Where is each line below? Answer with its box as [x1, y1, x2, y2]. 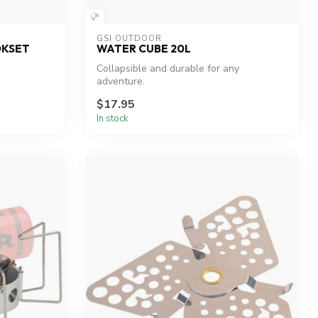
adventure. [97, 75, 145, 89]
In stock [97, 111, 128, 125]
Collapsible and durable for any [97, 62, 239, 76]
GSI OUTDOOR [97, 33, 162, 45]
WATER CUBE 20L [97, 42, 191, 56]
